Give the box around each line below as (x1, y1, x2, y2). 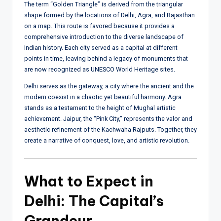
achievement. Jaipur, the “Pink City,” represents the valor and (24, 114, 192, 122)
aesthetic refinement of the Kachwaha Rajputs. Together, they (24, 125, 197, 133)
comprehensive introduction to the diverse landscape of (24, 33, 184, 40)
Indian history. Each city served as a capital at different (24, 43, 178, 51)
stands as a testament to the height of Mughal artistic (24, 104, 176, 111)
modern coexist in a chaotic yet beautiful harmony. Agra (24, 93, 182, 101)
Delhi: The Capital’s (24, 191, 164, 210)
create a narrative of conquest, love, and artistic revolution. (24, 136, 189, 144)
